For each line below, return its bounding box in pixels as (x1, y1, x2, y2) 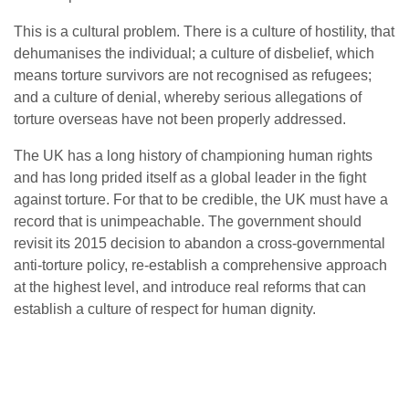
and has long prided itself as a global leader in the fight (14, 169, 366, 185)
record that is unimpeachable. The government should (14, 213, 362, 229)
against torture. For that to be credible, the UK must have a (14, 191, 388, 207)
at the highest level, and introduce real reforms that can (14, 278, 366, 295)
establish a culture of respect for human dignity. (14, 300, 316, 317)
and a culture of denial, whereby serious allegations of (14, 89, 362, 105)
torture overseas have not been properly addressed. (14, 110, 346, 127)
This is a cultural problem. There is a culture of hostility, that (14, 23, 394, 39)
